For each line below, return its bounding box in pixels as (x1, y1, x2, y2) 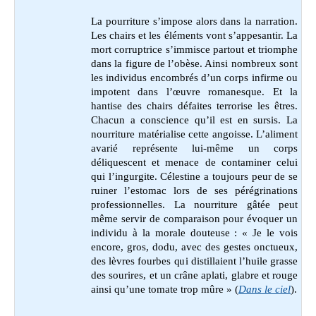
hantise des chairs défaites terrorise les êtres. (91, 99, 298, 111)
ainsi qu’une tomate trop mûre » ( (91, 283, 238, 295)
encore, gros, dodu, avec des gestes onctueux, (91, 241, 298, 253)
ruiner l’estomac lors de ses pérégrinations (91, 184, 298, 196)
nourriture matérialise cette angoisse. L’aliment (91, 128, 298, 140)
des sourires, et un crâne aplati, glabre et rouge (91, 269, 298, 281)
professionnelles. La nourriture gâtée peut (91, 198, 298, 210)
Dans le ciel (238, 283, 291, 295)
